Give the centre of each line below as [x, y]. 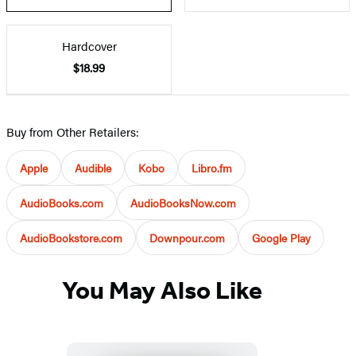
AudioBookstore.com [71, 237]
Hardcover [89, 45]
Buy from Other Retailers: [73, 131]
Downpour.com [187, 237]
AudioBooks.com [62, 202]
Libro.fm [212, 167]
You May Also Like [162, 290]
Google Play [281, 237]
